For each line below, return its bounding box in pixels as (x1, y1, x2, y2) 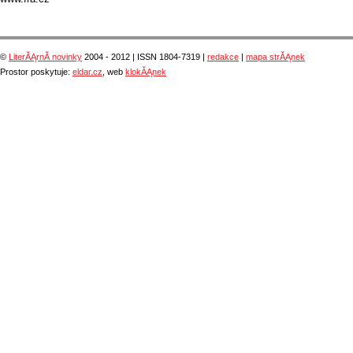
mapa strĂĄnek (246, 52, 305, 62)
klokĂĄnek (125, 67, 166, 77)
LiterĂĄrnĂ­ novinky (9, 52, 82, 62)
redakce (207, 52, 239, 62)
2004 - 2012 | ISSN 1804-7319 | (82, 52, 207, 62)
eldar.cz (72, 67, 102, 77)
